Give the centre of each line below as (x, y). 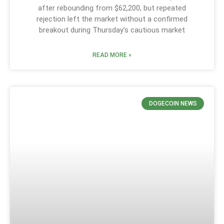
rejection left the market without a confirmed (112, 19)
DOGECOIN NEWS (173, 104)
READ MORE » (112, 55)
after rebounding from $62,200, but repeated (112, 8)
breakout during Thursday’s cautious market (112, 30)
